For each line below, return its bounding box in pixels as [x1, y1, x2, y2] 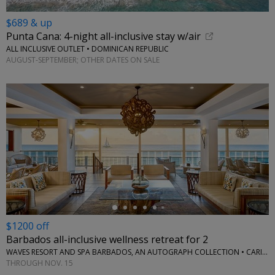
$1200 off [6, 219, 49, 233]
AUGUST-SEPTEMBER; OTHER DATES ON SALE [6, 54, 160, 65]
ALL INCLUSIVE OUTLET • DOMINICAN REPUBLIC [6, 44, 169, 55]
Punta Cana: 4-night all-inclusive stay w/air [6, 29, 201, 44]
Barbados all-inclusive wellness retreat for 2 [6, 233, 208, 247]
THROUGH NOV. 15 [6, 257, 73, 268]
